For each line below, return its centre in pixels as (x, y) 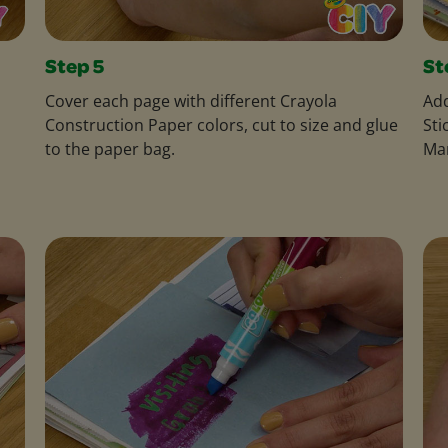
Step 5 (74, 68)
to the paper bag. (109, 148)
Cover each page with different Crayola (190, 100)
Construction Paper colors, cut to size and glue (221, 124)
